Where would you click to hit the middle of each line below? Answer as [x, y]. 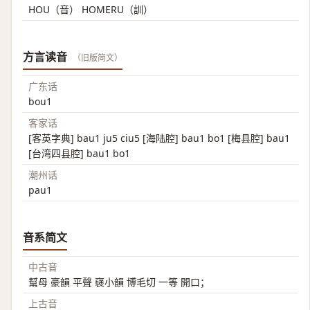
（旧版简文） [98, 58]
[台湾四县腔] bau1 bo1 [79, 153]
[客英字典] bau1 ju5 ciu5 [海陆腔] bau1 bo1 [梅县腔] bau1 [159, 138]
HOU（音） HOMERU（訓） [91, 9]
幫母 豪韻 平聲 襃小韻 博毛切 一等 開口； [119, 282]
